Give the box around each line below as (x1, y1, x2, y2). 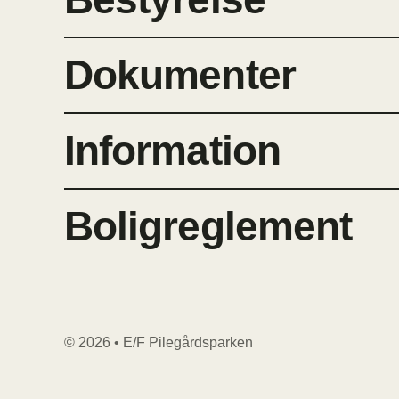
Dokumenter (63, 52, 296, 99)
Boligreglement (63, 203, 353, 250)
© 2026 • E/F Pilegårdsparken (63, 335, 253, 351)
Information (63, 127, 281, 175)
